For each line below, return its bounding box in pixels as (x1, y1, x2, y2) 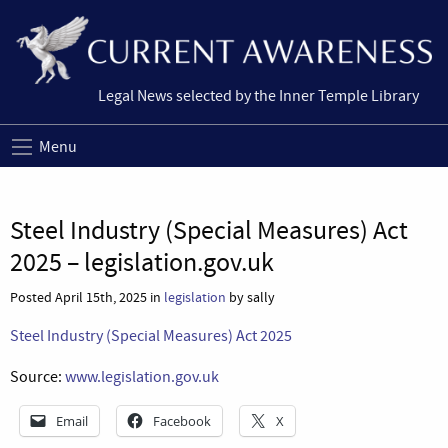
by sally (226, 287, 275, 307)
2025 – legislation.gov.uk (10, 245, 274, 279)
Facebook (153, 411, 211, 430)
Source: (10, 366, 65, 387)
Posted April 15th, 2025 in (10, 287, 164, 307)
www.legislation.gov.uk (65, 366, 219, 387)
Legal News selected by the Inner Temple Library (98, 86, 419, 107)
